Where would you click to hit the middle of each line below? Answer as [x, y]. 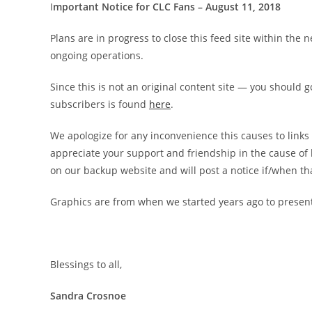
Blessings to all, [86, 264]
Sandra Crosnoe [88, 295]
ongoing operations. [97, 55]
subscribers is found [100, 104]
